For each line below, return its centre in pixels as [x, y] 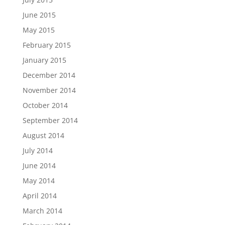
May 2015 [38, 30]
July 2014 [37, 150]
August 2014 [43, 135]
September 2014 [50, 120]
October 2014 [45, 105]
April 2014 [39, 196]
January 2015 [44, 60]
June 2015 [39, 15]
